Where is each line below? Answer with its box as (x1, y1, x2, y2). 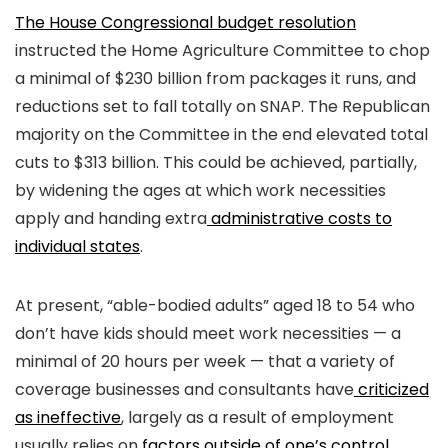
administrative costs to (207, 206, 392, 230)
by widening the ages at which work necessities (15, 178, 386, 202)
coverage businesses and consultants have (15, 377, 354, 401)
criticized (354, 377, 429, 401)
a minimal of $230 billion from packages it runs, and (15, 66, 416, 90)
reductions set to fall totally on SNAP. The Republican (15, 94, 430, 118)
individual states (15, 234, 140, 258)
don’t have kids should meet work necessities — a (15, 321, 401, 345)
